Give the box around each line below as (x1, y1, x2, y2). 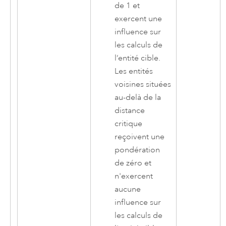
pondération (115, 144, 160, 155)
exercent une (115, 13, 162, 24)
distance (115, 105, 145, 116)
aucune (115, 184, 141, 194)
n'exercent (115, 171, 153, 181)
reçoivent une (115, 131, 165, 142)
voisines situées (115, 79, 172, 89)
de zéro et (115, 157, 152, 168)
